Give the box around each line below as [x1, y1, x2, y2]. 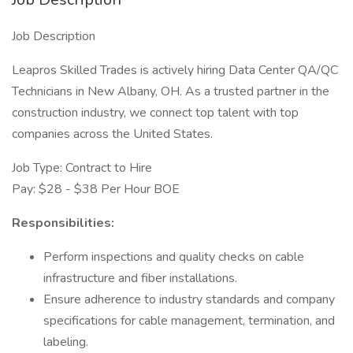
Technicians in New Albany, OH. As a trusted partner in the [12, 83, 329, 100]
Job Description [12, 28, 95, 45]
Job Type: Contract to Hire [12, 159, 152, 176]
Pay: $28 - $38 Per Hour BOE [12, 180, 180, 198]
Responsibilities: [12, 214, 114, 232]
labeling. [43, 333, 88, 351]
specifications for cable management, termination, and [43, 312, 335, 329]
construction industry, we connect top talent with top [12, 104, 299, 121]
